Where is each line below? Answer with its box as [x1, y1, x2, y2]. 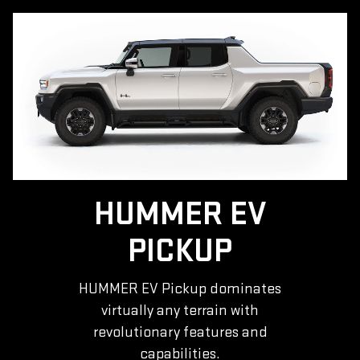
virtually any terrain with [101, 301, 259, 321]
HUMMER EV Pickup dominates [79, 280, 281, 299]
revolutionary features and [92, 323, 268, 342]
